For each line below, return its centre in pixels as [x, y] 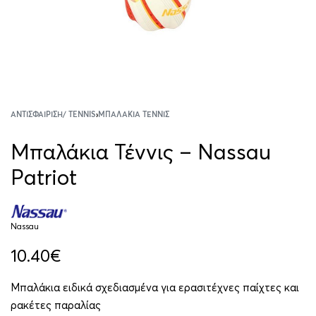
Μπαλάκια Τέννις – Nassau [141, 152]
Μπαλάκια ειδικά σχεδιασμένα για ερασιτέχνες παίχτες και [155, 287]
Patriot [44, 177]
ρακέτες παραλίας [56, 305]
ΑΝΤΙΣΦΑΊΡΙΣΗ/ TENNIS [53, 115]
